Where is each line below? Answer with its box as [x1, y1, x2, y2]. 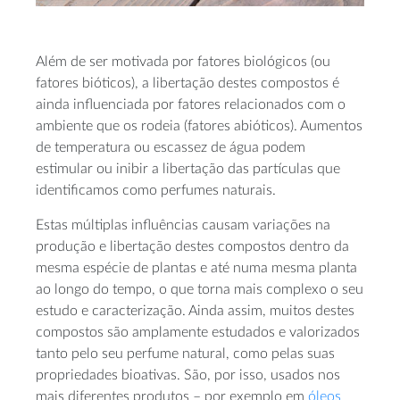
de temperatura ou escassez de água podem [36, 140, 305, 155]
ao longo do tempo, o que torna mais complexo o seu [36, 282, 363, 297]
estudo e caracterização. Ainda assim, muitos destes [36, 304, 354, 319]
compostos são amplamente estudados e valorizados [36, 325, 360, 340]
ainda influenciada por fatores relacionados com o [36, 97, 346, 112]
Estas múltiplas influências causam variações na [36, 218, 330, 233]
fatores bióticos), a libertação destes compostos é [36, 76, 339, 91]
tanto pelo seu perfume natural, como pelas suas [36, 346, 335, 362]
